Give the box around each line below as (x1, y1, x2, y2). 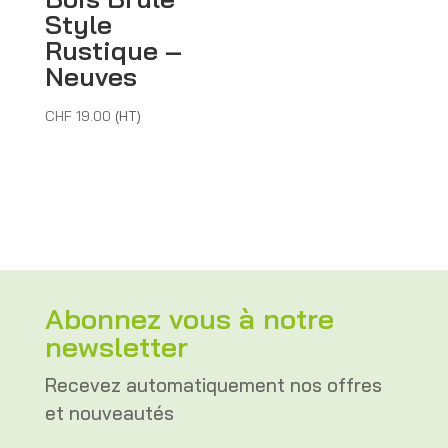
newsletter (44, 328, 188, 364)
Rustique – (44, 34, 182, 68)
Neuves (44, 60, 137, 94)
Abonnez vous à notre (44, 300, 334, 336)
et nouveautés (44, 400, 174, 425)
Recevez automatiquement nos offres (44, 372, 382, 397)
